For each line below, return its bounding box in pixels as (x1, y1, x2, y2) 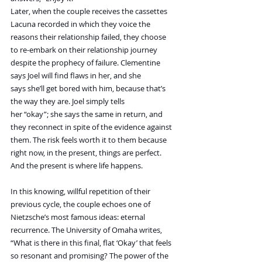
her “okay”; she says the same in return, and (11, 109, 164, 120)
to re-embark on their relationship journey (11, 44, 159, 56)
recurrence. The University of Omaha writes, (11, 225, 164, 236)
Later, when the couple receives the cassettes (11, 6, 169, 17)
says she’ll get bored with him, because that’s (11, 83, 167, 94)
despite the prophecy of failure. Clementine (11, 57, 162, 68)
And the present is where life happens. (11, 160, 143, 171)
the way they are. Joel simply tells (11, 96, 126, 107)
